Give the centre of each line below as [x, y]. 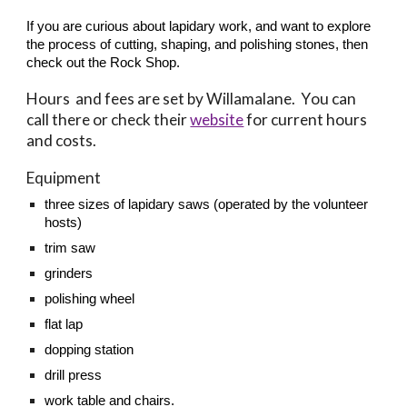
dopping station [89, 350]
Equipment [64, 178]
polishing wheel [90, 299]
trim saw [70, 248]
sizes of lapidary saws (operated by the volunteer [222, 204]
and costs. [62, 140]
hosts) [64, 223]
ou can [334, 99]
